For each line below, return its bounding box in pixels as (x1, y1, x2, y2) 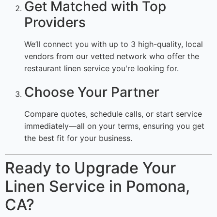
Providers (24, 14, 86, 31)
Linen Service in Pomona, (5, 177, 190, 196)
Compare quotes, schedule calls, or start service (24, 109, 202, 119)
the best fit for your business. (24, 133, 132, 143)
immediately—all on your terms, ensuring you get (24, 121, 204, 131)
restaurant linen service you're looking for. (24, 63, 179, 74)
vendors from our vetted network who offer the (24, 51, 199, 62)
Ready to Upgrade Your (5, 158, 176, 178)
